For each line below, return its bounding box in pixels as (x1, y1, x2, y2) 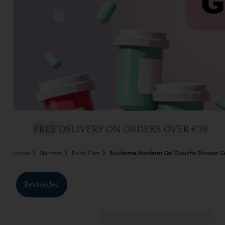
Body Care (71, 150, 100, 157)
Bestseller (24, 180, 59, 189)
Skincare (40, 150, 62, 157)
